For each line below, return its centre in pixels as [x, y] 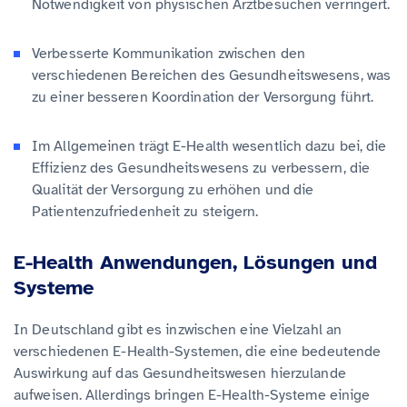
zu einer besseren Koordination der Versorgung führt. [203, 97]
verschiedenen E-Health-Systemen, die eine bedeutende [198, 351]
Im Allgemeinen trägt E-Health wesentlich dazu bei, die [209, 146]
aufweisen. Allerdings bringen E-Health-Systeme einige [192, 395]
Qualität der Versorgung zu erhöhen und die [173, 189]
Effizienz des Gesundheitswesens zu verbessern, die [201, 168]
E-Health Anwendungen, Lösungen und [195, 262]
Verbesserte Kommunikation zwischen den [169, 53]
